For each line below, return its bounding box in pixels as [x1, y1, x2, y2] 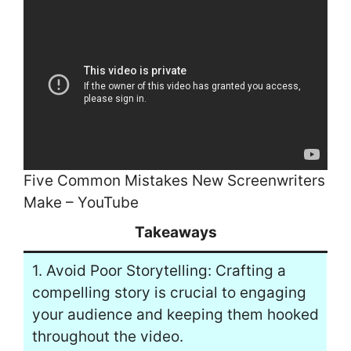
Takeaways [134, 223, 217, 242]
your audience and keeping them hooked [31, 306, 319, 324]
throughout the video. [31, 327, 183, 346]
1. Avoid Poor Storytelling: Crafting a [31, 262, 286, 280]
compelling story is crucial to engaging [31, 284, 306, 302]
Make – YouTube [24, 194, 139, 212]
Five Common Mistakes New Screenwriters [24, 172, 325, 190]
